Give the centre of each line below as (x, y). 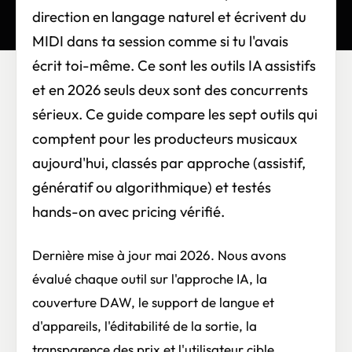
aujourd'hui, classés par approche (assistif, (169, 163)
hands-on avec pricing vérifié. (128, 211)
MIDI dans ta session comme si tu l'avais (160, 41)
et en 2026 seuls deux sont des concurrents (170, 90)
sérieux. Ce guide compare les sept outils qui (175, 114)
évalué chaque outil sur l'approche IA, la (150, 278)
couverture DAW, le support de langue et (153, 302)
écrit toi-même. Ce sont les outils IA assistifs (174, 65)
